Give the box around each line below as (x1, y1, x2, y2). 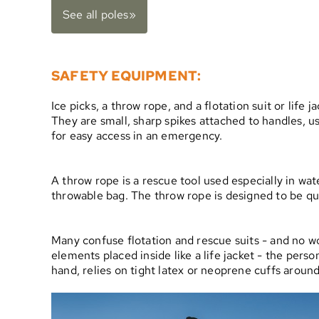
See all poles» (63, 7, 136, 23)
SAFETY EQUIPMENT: (51, 67, 202, 85)
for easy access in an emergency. (51, 127, 223, 143)
